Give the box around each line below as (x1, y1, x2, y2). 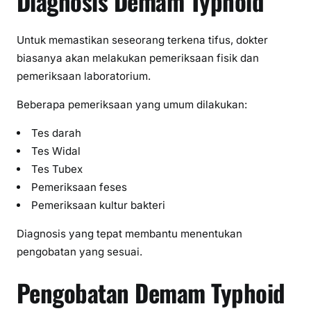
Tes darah (31, 126, 82, 140)
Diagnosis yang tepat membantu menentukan (17, 227, 242, 241)
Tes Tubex (31, 162, 83, 176)
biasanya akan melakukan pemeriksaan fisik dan (17, 51, 259, 65)
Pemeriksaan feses (31, 180, 128, 194)
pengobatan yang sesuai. (17, 245, 142, 259)
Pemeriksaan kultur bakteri (31, 199, 166, 212)
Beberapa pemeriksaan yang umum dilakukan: (17, 98, 247, 111)
